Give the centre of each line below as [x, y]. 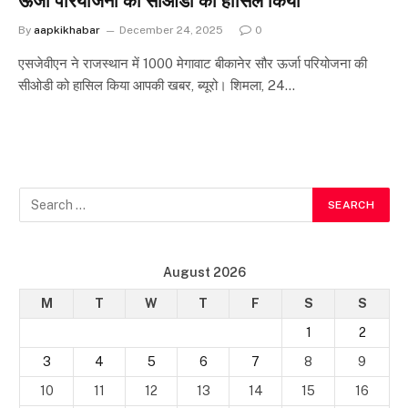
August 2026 [204, 272]
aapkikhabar [67, 30]
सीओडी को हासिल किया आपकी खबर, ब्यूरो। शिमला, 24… [157, 85]
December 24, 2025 [171, 30]
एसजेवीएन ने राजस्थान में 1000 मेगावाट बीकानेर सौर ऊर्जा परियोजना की [193, 63]
